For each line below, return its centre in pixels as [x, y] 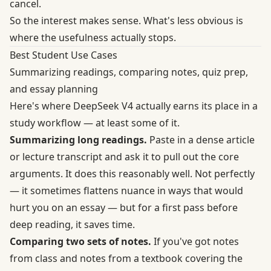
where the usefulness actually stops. [93, 37]
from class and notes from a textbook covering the [126, 258]
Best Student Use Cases [64, 55]
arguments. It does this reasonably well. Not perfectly [132, 173]
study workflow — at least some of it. [95, 122]
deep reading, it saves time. [72, 224]
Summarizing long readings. [78, 139]
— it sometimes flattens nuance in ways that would [126, 190]
